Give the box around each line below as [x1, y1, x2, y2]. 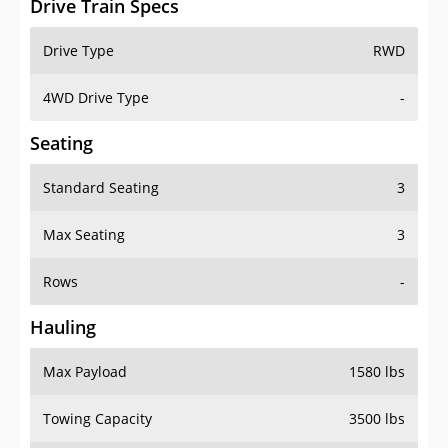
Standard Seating [43, 118, 159, 138]
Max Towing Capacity [43, 396, 184, 416]
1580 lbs [349, 302, 405, 322]
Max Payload [43, 302, 127, 322]
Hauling [30, 255, 96, 280]
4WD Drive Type [43, 28, 149, 48]
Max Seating [43, 165, 125, 185]
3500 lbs [349, 349, 405, 369]
